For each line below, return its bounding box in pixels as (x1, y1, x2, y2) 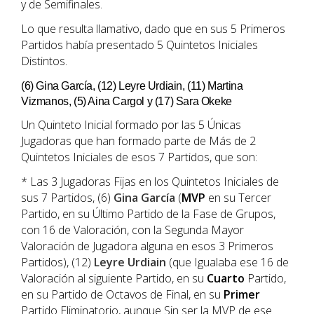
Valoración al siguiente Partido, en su (21, 271, 207, 287)
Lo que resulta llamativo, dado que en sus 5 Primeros (21, 21, 285, 37)
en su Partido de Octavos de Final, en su (21, 287, 224, 303)
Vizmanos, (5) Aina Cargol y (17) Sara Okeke (21, 95, 232, 108)
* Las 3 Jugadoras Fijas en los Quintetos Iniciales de (21, 174, 279, 190)
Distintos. (21, 53, 67, 69)
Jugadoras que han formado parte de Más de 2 (21, 133, 256, 149)
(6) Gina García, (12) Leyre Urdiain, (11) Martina (21, 80, 243, 93)
